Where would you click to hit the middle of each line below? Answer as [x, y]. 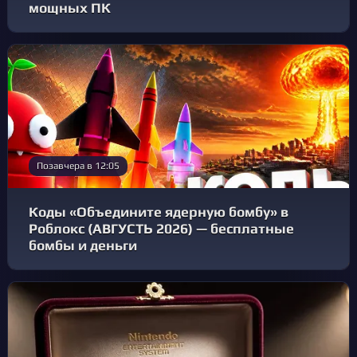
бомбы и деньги [83, 246]
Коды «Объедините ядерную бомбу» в [159, 212]
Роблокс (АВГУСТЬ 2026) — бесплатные [161, 229]
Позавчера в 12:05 [78, 166]
